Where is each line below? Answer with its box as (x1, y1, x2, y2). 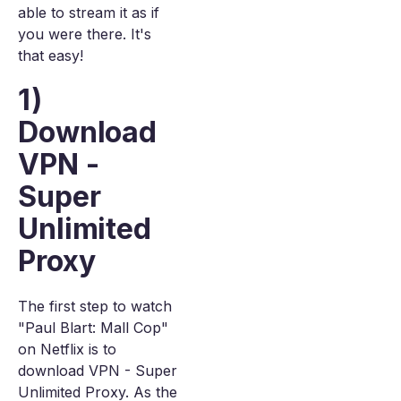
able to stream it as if (18, 4, 159, 21)
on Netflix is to (18, 340, 116, 358)
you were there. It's (18, 25, 151, 43)
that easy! (18, 47, 83, 64)
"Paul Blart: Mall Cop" (18, 319, 168, 337)
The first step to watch (18, 297, 172, 315)
